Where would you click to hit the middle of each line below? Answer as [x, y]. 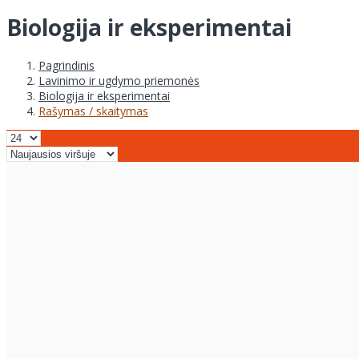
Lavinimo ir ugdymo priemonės [119, 81]
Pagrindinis [67, 66]
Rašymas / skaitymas [93, 111]
